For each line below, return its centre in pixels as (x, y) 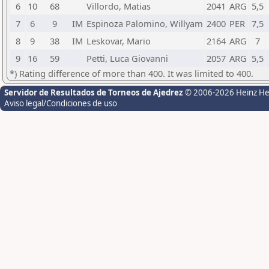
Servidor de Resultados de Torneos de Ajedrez (95, 92)
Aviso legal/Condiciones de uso (61, 103)
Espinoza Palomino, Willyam (145, 23)
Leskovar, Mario (119, 41)
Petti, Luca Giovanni (127, 58)
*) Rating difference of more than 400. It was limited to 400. (131, 73)
